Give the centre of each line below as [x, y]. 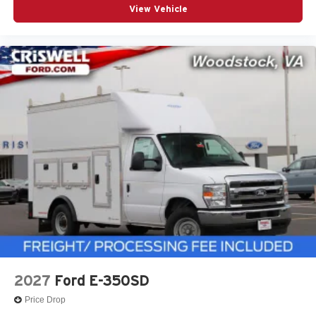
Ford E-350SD [102, 280]
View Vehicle [158, 8]
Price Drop [45, 300]
